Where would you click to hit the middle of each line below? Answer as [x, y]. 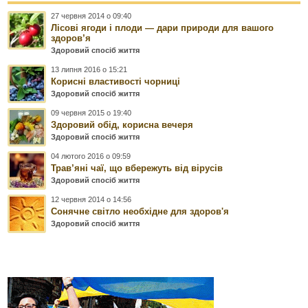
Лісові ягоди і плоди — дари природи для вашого [163, 27]
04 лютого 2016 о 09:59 [91, 156]
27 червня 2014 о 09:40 [91, 15]
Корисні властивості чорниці [116, 81]
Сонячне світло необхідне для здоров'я [140, 211]
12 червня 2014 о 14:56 [91, 199]
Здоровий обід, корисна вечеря [122, 124]
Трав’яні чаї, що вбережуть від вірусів [137, 168]
